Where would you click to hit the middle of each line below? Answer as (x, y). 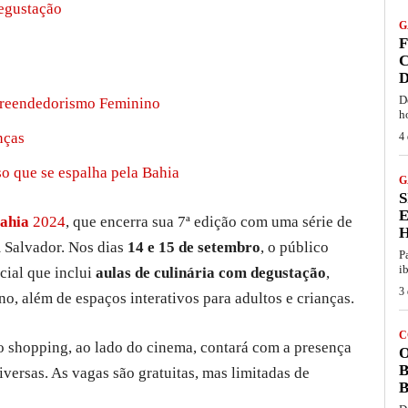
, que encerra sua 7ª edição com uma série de (209, 222)
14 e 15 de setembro (194, 248)
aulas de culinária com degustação (211, 273)
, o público (295, 248)
